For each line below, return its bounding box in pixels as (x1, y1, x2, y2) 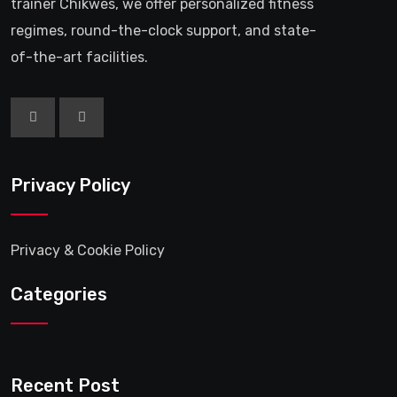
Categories (11, 283, 107, 305)
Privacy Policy (11, 174, 130, 196)
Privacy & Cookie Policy (11, 241, 165, 259)
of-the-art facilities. (11, 48, 148, 66)
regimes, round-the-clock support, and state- (11, 21, 316, 39)
